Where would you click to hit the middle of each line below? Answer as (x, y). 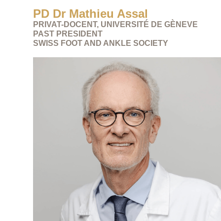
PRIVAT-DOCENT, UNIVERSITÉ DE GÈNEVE (116, 24)
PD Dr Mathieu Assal (91, 13)
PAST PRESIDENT (68, 34)
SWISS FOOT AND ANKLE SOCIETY (101, 43)
